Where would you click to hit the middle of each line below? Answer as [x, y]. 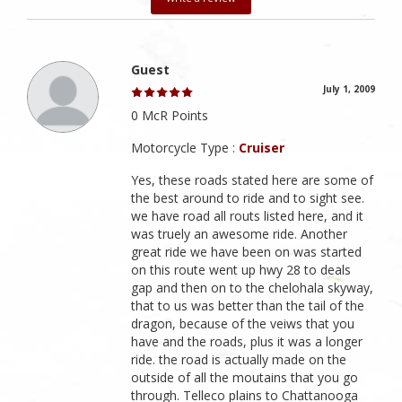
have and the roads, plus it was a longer [247, 342]
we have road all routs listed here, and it [248, 216]
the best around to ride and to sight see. [248, 198]
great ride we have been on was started [247, 252]
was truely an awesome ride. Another [240, 234]
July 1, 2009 [349, 89]
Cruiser [262, 148]
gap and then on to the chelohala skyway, [253, 288]
